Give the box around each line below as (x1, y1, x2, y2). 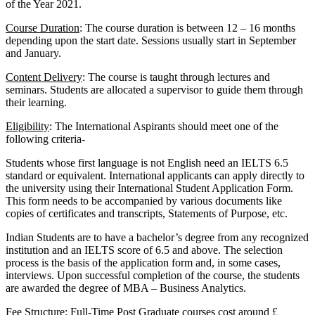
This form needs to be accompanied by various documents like (6, 195, 282, 207)
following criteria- (6, 133, 85, 146)
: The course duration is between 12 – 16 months (79, 22, 295, 34)
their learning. (6, 96, 67, 109)
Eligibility (6, 120, 49, 133)
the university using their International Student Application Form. (6, 182, 293, 195)
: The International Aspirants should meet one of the (49, 120, 278, 133)
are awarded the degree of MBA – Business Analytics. (6, 282, 246, 295)
